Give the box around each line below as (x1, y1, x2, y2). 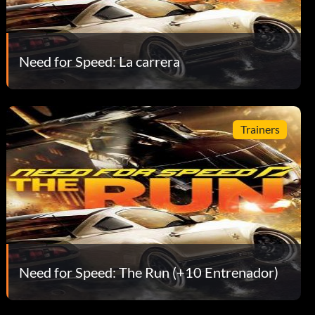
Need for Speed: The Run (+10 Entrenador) (19, 263, 279, 281)
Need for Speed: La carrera (19, 52, 181, 70)
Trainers (240, 122, 280, 136)
